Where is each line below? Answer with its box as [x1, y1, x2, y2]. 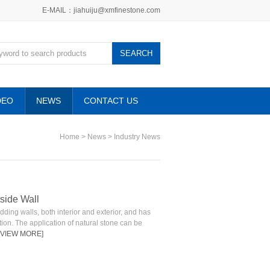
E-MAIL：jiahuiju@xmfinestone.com [42, 6, 160, 14]
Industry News [114, 133, 160, 141]
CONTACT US [84, 96, 138, 105]
